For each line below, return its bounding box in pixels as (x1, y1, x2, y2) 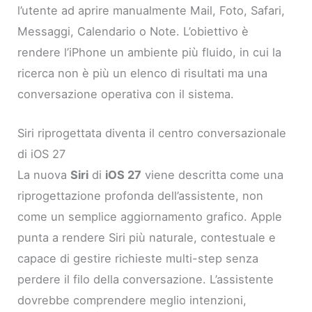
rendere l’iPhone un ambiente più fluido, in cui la (17, 45, 282, 59)
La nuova (17, 167, 71, 182)
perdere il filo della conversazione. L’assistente (17, 272, 274, 286)
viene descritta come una (141, 167, 284, 182)
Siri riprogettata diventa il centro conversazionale (17, 125, 287, 140)
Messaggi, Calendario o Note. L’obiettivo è (17, 24, 249, 38)
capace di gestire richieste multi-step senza (17, 251, 259, 265)
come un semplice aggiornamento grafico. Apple (17, 209, 283, 224)
